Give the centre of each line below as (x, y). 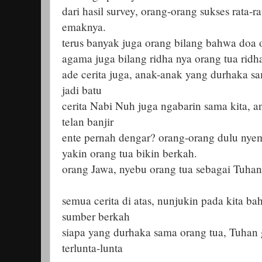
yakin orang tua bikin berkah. (130, 153)
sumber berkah (96, 216)
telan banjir (88, 121)
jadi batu (82, 89)
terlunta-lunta (92, 247)
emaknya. (84, 26)
